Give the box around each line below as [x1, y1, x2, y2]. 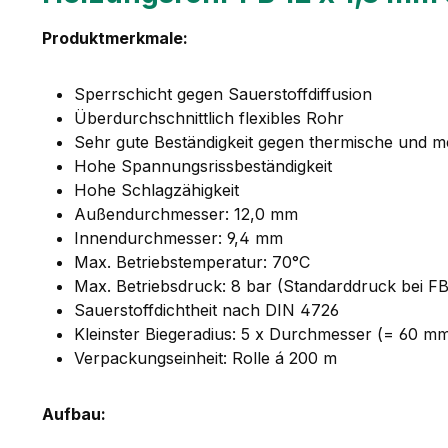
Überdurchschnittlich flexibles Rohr [74, 107, 344, 128]
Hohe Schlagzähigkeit [74, 179, 239, 200]
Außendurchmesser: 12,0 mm [74, 203, 298, 224]
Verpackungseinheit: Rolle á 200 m [74, 347, 337, 368]
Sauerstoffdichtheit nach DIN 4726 [74, 299, 339, 320]
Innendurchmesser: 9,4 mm [74, 227, 283, 248]
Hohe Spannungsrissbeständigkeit [74, 155, 332, 176]
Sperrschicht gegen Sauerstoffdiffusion [74, 83, 372, 104]
